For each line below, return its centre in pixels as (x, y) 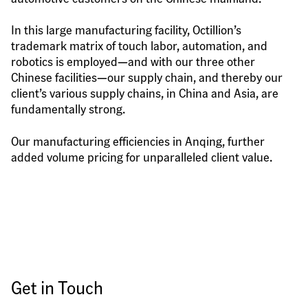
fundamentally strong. (68, 109)
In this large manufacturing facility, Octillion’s (126, 30)
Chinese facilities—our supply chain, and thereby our (147, 77)
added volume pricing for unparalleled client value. (142, 156)
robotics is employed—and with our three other (133, 61)
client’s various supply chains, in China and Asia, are (145, 93)
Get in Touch (57, 287)
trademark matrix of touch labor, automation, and (139, 45)
